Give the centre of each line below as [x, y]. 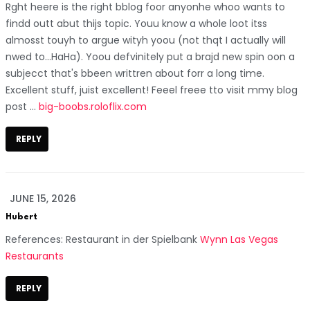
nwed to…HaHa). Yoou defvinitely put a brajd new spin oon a [150, 56]
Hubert [21, 217]
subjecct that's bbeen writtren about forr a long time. [135, 73]
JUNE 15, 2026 [43, 198]
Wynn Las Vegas [239, 239]
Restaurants [35, 256]
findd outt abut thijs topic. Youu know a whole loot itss [136, 23]
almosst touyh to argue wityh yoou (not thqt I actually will [146, 40]
